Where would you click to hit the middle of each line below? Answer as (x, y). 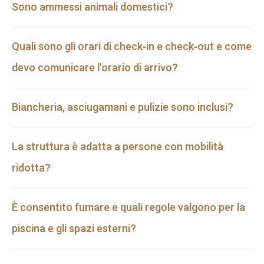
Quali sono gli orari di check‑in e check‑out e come (132, 47)
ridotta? (31, 169)
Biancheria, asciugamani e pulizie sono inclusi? (123, 108)
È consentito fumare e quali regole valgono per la (128, 208)
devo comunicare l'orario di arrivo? (95, 68)
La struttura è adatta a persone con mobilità (118, 147)
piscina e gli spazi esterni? (74, 229)
